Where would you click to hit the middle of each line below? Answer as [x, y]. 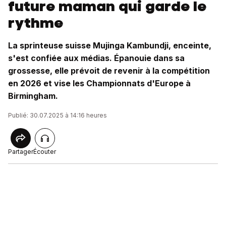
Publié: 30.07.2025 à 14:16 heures [58, 115]
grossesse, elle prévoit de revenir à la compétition [109, 71]
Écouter [45, 152]
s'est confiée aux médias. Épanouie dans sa [96, 58]
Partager [21, 152]
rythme [36, 23]
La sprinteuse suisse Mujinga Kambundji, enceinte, [110, 45]
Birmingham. [33, 96]
